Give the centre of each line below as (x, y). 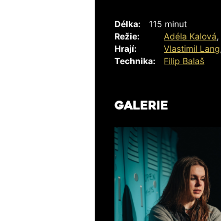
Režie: (127, 36)
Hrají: (126, 48)
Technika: (135, 61)
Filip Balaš (184, 61)
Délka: (128, 24)
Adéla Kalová (190, 36)
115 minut (168, 24)
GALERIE (141, 107)
